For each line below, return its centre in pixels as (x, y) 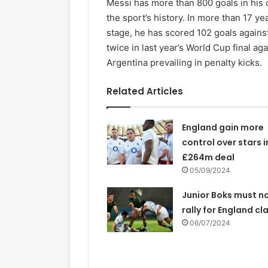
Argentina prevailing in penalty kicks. (184, 62)
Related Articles (145, 91)
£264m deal (208, 157)
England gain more (223, 127)
